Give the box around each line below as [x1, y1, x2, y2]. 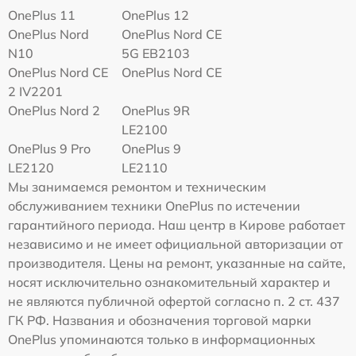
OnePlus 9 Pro [8, 141, 91, 157]
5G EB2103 [122, 45, 191, 62]
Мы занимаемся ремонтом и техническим [8, 179, 266, 195]
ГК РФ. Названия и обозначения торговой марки [8, 312, 311, 329]
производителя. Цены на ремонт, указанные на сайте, [8, 255, 346, 272]
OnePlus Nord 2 [8, 103, 100, 119]
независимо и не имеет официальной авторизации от [8, 236, 342, 253]
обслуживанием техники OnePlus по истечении [8, 198, 300, 215]
